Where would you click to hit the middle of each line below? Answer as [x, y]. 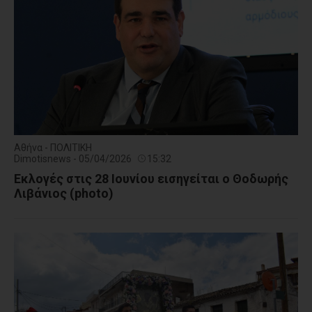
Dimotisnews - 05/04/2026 [74, 159]
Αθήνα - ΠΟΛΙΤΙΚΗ [53, 148]
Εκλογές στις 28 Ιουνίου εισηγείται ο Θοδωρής [151, 179]
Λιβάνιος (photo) [64, 194]
